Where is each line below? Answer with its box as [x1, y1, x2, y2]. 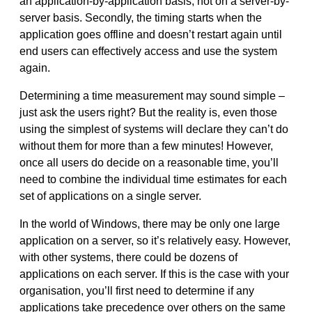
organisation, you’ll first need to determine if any [19, 284, 254, 297]
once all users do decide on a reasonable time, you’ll [19, 156, 279, 169]
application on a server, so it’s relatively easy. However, [19, 234, 290, 247]
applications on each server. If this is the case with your [19, 267, 289, 280]
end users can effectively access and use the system [19, 45, 277, 57]
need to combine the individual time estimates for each [19, 173, 287, 185]
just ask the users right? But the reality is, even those [19, 106, 277, 118]
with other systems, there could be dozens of [19, 251, 237, 263]
